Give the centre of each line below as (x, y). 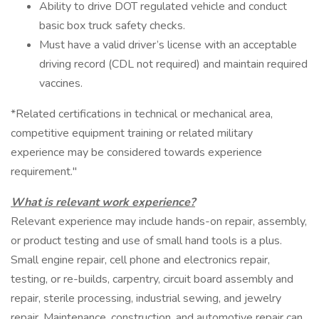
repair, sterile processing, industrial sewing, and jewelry (146, 298)
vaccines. (61, 83)
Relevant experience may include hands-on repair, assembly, (159, 221)
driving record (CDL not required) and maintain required (173, 64)
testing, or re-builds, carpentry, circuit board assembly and (152, 279)
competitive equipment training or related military (132, 133)
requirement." (44, 172)
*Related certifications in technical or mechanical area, (142, 114)
